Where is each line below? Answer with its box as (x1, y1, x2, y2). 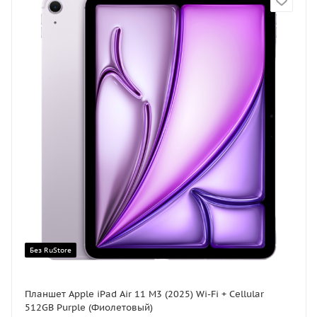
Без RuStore (30, 245, 71, 255)
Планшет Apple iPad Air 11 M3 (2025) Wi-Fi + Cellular (25, 288, 264, 301)
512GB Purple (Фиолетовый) (25, 301, 153, 314)
